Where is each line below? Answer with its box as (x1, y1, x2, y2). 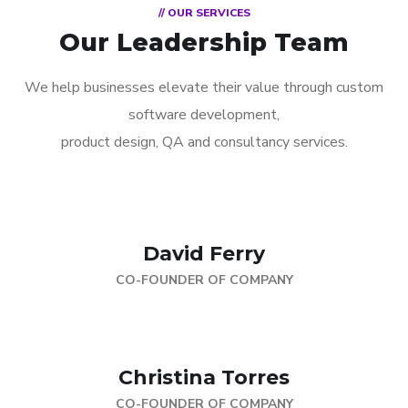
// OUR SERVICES (158, 5, 250, 21)
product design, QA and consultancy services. (60, 132, 348, 153)
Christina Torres (118, 365, 290, 391)
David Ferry (143, 241, 265, 267)
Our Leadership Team (59, 27, 349, 58)
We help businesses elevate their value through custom (25, 77, 383, 98)
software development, (128, 105, 280, 126)
